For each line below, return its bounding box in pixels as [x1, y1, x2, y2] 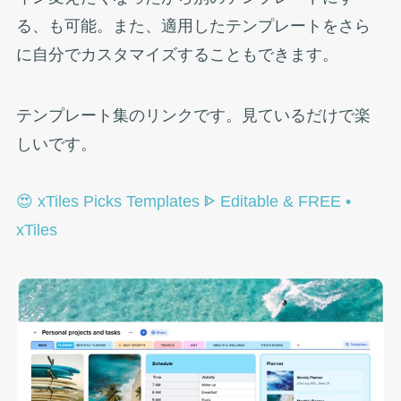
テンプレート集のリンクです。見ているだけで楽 [15, 106, 371, 124]
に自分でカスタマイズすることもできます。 [15, 45, 338, 64]
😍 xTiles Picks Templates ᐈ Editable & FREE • [15, 192, 351, 210]
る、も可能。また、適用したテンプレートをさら [15, 16, 371, 35]
